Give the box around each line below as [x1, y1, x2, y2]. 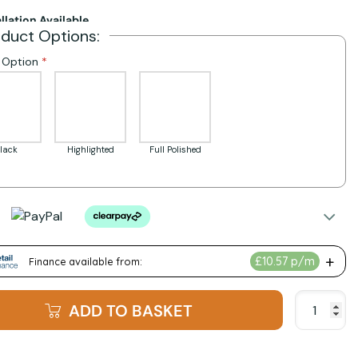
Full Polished [149, 144, 201, 156]
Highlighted [66, 144, 114, 156]
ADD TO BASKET [68, 300, 193, 322]
